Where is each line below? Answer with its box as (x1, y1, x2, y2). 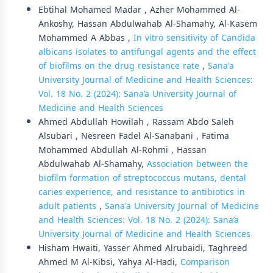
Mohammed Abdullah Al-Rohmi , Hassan (38, 141, 207, 158)
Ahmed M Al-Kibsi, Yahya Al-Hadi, (38, 253, 180, 271)
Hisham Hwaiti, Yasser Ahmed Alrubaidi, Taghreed (38, 239, 247, 257)
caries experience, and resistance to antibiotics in (38, 183, 245, 200)
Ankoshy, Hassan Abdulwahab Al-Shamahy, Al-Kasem (38, 15, 257, 32)
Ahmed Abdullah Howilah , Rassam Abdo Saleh (38, 113, 234, 130)
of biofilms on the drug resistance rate (38, 57, 202, 74)
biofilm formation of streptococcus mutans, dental (38, 169, 246, 186)
